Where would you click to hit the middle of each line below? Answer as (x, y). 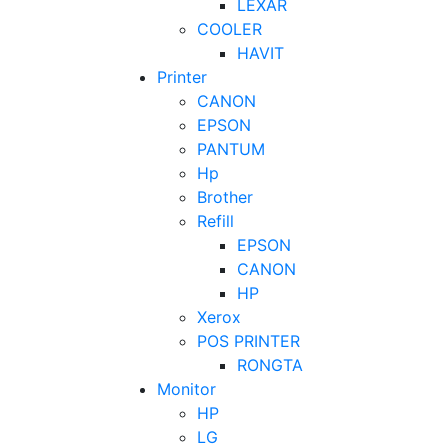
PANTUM (231, 148)
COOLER (229, 28)
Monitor (186, 388)
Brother (225, 196)
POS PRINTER (248, 340)
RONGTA (270, 364)
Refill (215, 220)
